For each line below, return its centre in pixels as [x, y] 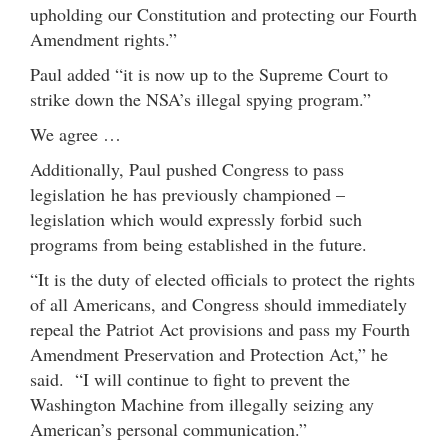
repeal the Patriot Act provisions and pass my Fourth [220, 328]
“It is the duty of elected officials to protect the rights [222, 278]
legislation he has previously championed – [187, 193]
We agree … [75, 133]
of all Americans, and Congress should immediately [218, 303]
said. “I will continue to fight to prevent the [190, 378]
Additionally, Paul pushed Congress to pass [187, 168]
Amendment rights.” [103, 38]
